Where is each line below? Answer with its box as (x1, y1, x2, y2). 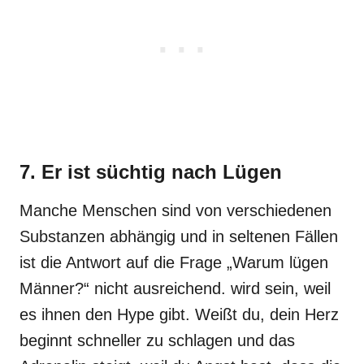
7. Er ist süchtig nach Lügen (19, 161, 282, 183)
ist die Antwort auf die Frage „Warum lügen (19, 253, 328, 271)
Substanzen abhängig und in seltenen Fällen (19, 227, 338, 245)
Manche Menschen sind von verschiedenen (19, 201, 331, 219)
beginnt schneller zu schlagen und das (19, 331, 295, 349)
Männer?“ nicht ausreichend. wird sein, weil (19, 279, 331, 297)
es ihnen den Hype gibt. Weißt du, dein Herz (19, 305, 339, 323)
